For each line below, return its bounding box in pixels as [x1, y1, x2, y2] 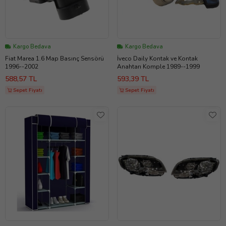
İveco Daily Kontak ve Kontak [117, 54, 198, 63]
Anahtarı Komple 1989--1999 [117, 63, 200, 71]
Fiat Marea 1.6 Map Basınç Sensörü [5, 54, 104, 63]
